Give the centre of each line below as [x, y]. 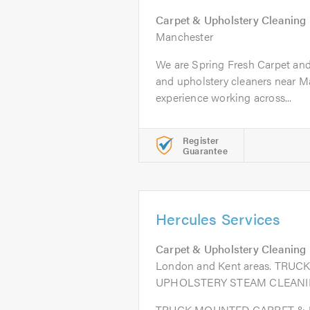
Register [201, 140]
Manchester [184, 36]
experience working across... [224, 97]
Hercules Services [218, 218]
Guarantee [205, 151]
